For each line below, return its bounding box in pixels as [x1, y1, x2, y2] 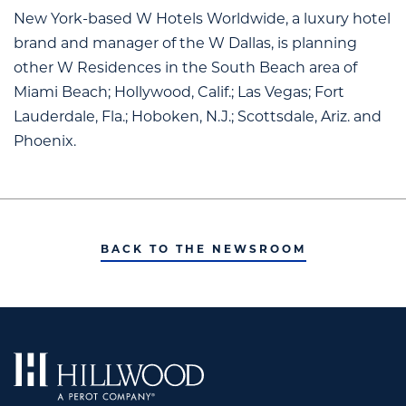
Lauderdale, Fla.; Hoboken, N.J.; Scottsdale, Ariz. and [14, 108, 382, 125]
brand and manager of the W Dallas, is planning [14, 34, 357, 52]
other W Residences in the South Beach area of [14, 59, 357, 76]
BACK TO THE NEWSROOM [100, 242, 306, 256]
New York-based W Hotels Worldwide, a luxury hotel [14, 10, 391, 27]
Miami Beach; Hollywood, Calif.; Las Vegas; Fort [14, 83, 344, 101]
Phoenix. [14, 132, 76, 150]
